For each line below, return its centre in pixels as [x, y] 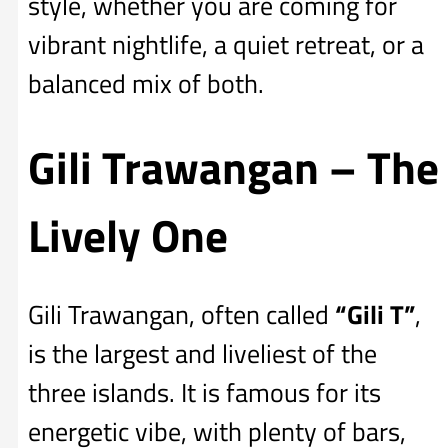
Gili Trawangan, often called [181, 314]
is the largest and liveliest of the [202, 353]
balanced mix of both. [146, 84]
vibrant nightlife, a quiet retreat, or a [226, 45]
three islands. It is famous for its [204, 392]
